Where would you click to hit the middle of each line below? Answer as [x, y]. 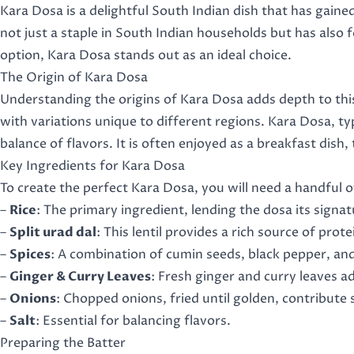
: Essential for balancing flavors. [133, 321]
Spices [30, 254]
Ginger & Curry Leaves [80, 277]
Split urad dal [53, 232]
